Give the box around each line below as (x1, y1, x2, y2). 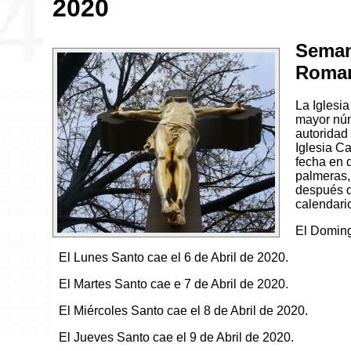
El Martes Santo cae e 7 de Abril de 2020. (59, 277, 289, 291)
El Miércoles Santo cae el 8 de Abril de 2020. (59, 304, 309, 318)
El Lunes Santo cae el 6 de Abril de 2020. (59, 251, 289, 265)
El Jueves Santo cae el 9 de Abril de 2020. (59, 331, 295, 345)
